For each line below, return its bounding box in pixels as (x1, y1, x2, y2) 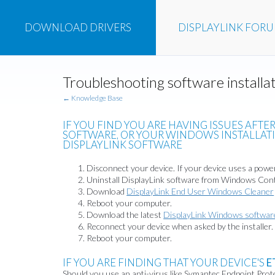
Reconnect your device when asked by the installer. (87, 220, 274, 231)
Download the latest (87, 209, 164, 220)
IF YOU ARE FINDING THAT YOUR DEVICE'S (63, 256, 266, 269)
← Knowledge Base (63, 93, 123, 103)
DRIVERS (90, 21, 131, 34)
